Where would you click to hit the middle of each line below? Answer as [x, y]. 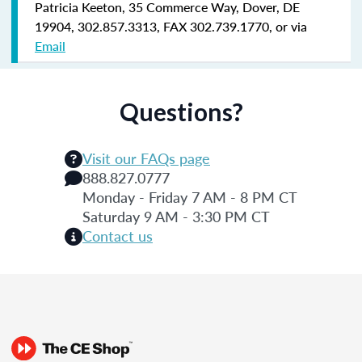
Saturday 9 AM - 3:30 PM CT [176, 216]
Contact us [118, 235]
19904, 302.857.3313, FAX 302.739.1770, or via [171, 26]
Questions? [181, 111]
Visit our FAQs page [146, 158]
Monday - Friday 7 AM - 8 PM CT [190, 196]
